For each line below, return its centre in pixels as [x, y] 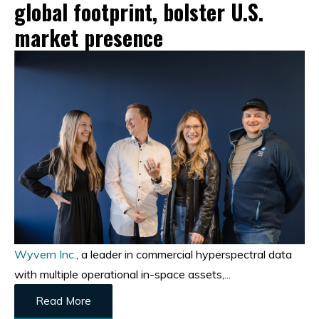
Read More [63, 300]
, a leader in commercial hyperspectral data [184, 254]
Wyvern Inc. [45, 254]
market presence [89, 37]
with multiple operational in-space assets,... [122, 274]
